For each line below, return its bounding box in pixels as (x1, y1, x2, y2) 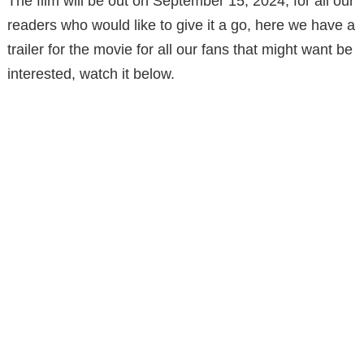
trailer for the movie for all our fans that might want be (7, 41, 353, 58)
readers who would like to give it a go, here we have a (7, 17, 355, 34)
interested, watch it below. (7, 66, 175, 83)
